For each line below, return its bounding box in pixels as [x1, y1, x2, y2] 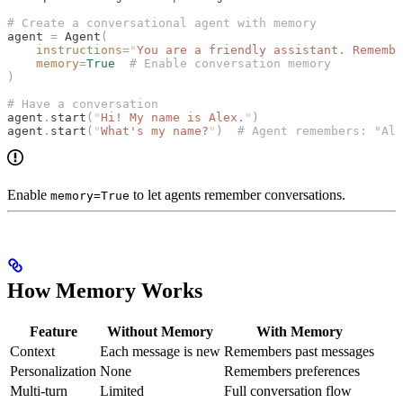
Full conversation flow [224, 382, 352, 399]
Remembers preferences [224, 363, 360, 379]
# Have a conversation [7, 96, 158, 111]
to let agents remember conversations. [130, 186, 345, 202]
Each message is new [100, 343, 220, 359]
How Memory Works [7, 278, 202, 302]
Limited [100, 382, 144, 399]
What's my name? [101, 123, 209, 138]
